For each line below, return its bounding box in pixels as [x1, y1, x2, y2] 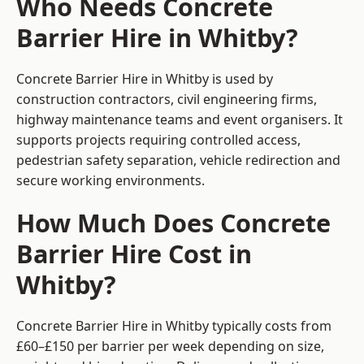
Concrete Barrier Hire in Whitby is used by [16, 70, 273, 89]
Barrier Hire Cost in [16, 236, 252, 271]
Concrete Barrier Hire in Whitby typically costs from [16, 317, 331, 336]
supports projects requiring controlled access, [16, 131, 301, 149]
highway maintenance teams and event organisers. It [16, 110, 343, 129]
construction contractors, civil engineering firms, [16, 90, 317, 109]
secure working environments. [16, 171, 205, 190]
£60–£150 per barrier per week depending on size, [16, 337, 324, 356]
